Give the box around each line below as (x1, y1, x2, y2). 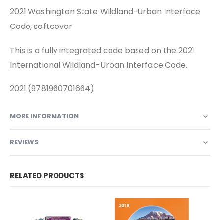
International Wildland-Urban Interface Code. (10, 59, 188, 71)
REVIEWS (10, 137, 39, 147)
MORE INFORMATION (10, 111, 79, 121)
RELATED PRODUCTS (10, 170, 84, 181)
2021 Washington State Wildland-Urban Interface (10, 6, 201, 18)
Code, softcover (10, 21, 73, 32)
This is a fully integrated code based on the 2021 (10, 44, 195, 56)
